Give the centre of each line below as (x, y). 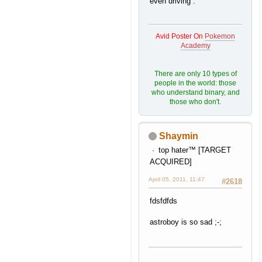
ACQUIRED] (171, 161)
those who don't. (195, 101)
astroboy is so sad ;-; (186, 222)
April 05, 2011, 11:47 (177, 179)
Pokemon (220, 36)
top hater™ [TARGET (194, 150)
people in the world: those (195, 83)
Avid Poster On (180, 36)
